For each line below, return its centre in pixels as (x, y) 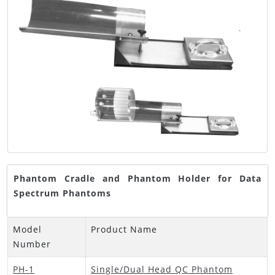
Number (32, 244)
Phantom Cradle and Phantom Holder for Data (137, 179)
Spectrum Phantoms (62, 193)
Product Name (124, 230)
